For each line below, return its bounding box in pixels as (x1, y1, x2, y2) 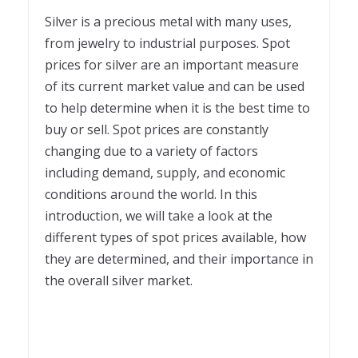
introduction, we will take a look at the (45, 207, 272, 225)
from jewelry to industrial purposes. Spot (45, 34, 290, 53)
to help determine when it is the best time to (45, 99, 310, 117)
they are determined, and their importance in (45, 250, 313, 268)
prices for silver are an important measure (45, 56, 299, 74)
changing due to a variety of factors (45, 142, 258, 161)
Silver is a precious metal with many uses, (45, 13, 292, 31)
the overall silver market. (45, 272, 193, 290)
